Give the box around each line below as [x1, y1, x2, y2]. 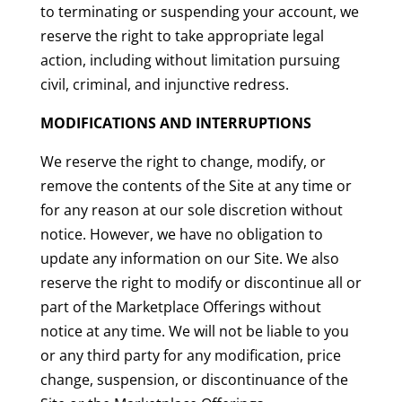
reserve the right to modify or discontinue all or [39, 273, 362, 293]
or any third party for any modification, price [39, 345, 341, 366]
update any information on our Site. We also [39, 249, 339, 269]
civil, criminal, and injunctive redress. [39, 74, 289, 95]
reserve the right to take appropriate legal [39, 26, 324, 47]
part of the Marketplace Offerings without [39, 297, 321, 318]
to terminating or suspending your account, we [39, 2, 359, 22]
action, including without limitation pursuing [39, 50, 340, 71]
